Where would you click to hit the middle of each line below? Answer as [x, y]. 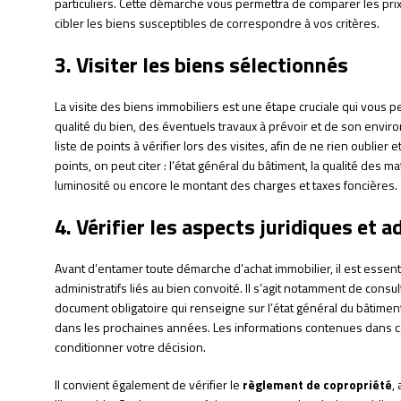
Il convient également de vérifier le [148, 385]
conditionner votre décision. [130, 347]
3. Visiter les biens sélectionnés [201, 65]
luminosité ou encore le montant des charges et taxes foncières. [226, 185]
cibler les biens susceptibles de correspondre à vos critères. [217, 23]
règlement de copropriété [317, 385]
